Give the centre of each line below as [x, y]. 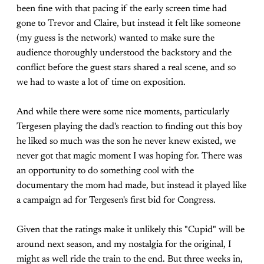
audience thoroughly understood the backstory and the [124, 53]
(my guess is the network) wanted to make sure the [115, 38]
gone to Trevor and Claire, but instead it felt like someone [128, 24]
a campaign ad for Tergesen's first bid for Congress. [116, 200]
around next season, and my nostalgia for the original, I [124, 245]
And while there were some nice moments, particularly [123, 112]
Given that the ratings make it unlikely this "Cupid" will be [131, 230]
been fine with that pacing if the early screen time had [122, 9]
